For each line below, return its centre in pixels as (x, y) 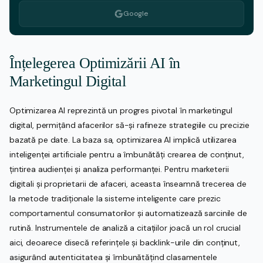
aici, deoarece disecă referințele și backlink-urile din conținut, (125, 242)
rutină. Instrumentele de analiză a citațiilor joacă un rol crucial (125, 227)
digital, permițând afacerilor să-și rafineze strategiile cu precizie (129, 125)
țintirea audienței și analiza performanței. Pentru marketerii (119, 169)
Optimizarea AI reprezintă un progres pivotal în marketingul (121, 110)
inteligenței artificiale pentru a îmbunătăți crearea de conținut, (127, 154)
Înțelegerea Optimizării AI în (95, 63)
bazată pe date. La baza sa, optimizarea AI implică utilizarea (123, 139)
